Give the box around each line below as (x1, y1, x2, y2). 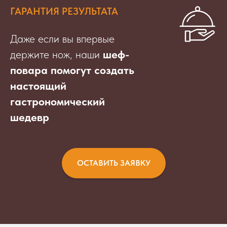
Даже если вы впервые (10, 32, 115, 46)
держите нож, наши (10, 48, 103, 61)
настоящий (10, 79, 66, 93)
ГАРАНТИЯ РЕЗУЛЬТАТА (10, 5, 118, 18)
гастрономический (10, 95, 105, 108)
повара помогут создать (10, 63, 134, 77)
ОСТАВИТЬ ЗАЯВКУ (77, 158, 150, 168)
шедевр (10, 110, 49, 124)
